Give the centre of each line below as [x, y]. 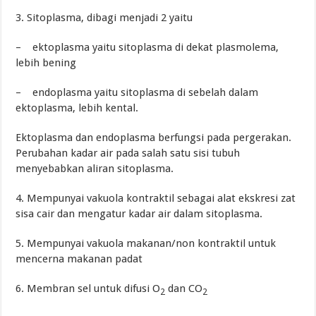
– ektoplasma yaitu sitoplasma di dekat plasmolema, [147, 47]
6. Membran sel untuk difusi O [88, 288]
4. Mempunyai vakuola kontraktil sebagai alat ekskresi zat [156, 198]
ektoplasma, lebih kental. [77, 108]
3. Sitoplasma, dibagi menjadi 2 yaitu [104, 17]
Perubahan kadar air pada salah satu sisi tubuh [128, 153]
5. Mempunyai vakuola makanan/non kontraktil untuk [146, 243]
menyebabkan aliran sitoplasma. [95, 168]
